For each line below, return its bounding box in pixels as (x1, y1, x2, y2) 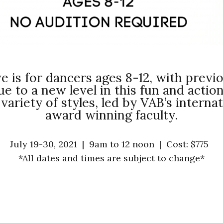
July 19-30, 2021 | (9, 138, 89, 150)
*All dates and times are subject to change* (18, 152, 205, 164)
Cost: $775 (166, 138, 209, 150)
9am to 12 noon (89, 138, 159, 150)
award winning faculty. (45, 107, 178, 123)
